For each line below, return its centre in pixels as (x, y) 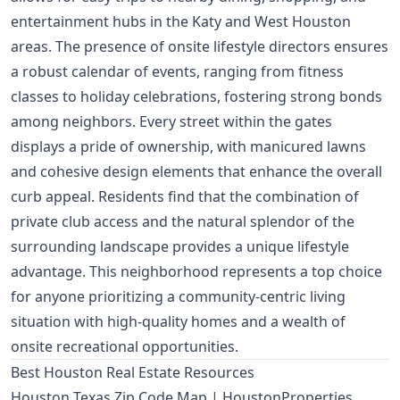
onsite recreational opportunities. (125, 347)
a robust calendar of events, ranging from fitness (177, 72)
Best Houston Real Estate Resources (133, 373)
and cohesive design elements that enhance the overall (196, 172)
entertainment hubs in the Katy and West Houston (181, 22)
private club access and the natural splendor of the (183, 222)
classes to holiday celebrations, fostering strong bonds (196, 97)
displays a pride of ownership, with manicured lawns (188, 147)
